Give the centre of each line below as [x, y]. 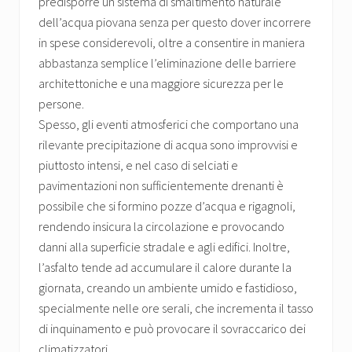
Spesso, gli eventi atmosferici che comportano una [169, 125]
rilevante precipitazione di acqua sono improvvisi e [168, 145]
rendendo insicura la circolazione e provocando [161, 227]
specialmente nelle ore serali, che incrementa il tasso [176, 308]
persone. [61, 104]
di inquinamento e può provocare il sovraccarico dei [172, 329]
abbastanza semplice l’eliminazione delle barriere [167, 63]
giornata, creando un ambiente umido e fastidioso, [168, 288]
